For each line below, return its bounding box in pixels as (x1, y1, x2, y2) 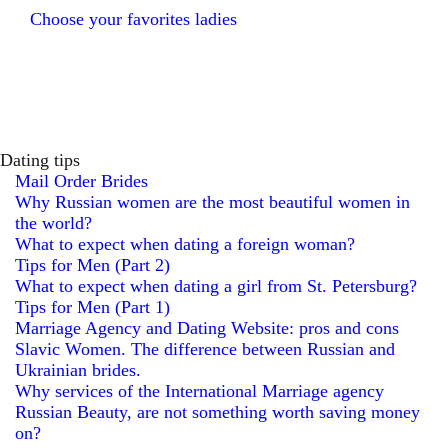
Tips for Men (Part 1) (15, 297, 170, 317)
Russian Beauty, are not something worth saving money (15, 402, 420, 422)
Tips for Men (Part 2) (15, 255, 170, 275)
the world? (15, 213, 92, 233)
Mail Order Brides (15, 171, 148, 191)
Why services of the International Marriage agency (15, 381, 384, 401)
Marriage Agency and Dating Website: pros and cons (15, 318, 399, 338)
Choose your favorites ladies (30, 9, 237, 29)
